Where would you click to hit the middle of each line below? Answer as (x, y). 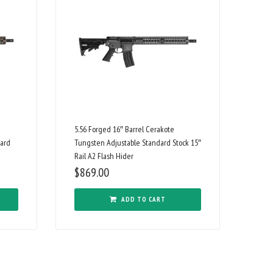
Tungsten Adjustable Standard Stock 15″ (138, 143)
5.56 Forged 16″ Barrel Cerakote (124, 129)
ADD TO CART (144, 200)
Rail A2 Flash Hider (104, 156)
